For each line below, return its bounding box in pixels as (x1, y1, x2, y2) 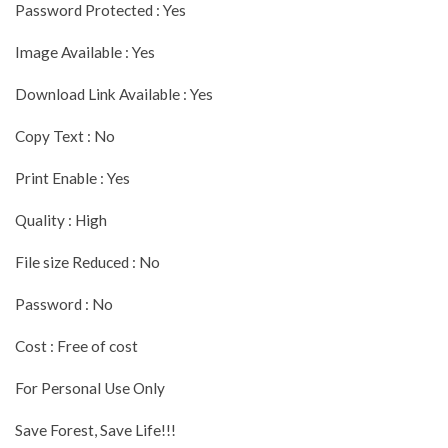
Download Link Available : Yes (15, 84, 213, 103)
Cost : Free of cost (15, 336, 138, 355)
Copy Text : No (15, 126, 115, 145)
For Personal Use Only (15, 378, 165, 397)
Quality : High (15, 210, 107, 229)
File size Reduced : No (15, 252, 160, 271)
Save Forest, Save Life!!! (15, 420, 176, 439)
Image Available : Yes (15, 42, 155, 61)
